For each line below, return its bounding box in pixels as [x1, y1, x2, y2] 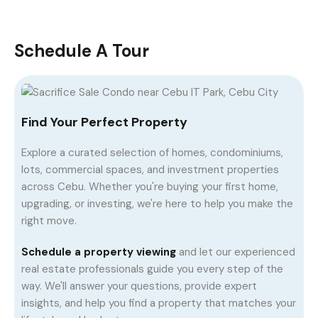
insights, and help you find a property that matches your [21, 295, 296, 310]
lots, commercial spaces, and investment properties [21, 162, 279, 177]
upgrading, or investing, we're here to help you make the [21, 196, 293, 211]
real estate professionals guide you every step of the [21, 261, 283, 276]
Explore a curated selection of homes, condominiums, [21, 145, 283, 160]
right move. [21, 213, 77, 228]
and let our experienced [176, 244, 295, 259]
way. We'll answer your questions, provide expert [21, 278, 257, 293]
